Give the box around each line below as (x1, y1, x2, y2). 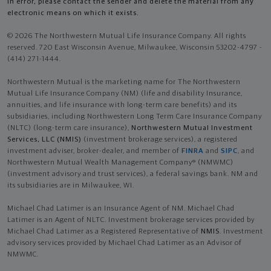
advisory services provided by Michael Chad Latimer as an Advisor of (7, 239, 242, 247)
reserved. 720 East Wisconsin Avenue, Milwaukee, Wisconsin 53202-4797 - (7, 44, 263, 51)
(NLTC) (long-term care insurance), (7, 124, 131, 132)
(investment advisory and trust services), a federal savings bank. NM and (7, 170, 258, 178)
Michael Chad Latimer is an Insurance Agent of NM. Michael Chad (7, 204, 235, 212)
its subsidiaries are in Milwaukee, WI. (7, 181, 134, 189)
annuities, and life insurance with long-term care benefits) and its (7, 101, 237, 109)
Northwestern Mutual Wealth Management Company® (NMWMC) (7, 158, 233, 166)
